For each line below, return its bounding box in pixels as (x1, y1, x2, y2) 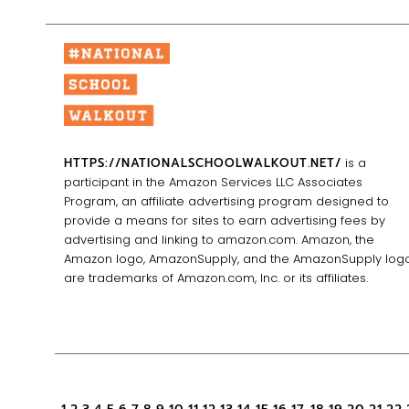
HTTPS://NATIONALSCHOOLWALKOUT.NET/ (64, 154, 341, 173)
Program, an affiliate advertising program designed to (64, 193, 389, 211)
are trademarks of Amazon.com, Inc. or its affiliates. (64, 269, 368, 288)
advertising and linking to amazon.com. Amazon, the (64, 231, 374, 249)
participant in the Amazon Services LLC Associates (64, 173, 362, 192)
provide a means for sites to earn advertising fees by (64, 212, 385, 230)
